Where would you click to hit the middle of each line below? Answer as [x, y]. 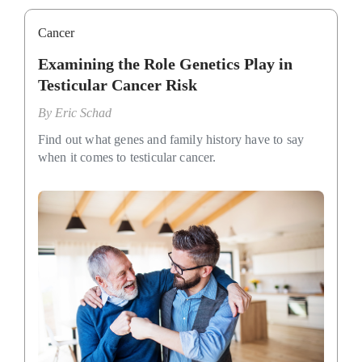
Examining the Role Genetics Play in [165, 63]
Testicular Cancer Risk [118, 84]
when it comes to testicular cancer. [127, 157]
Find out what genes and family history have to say [171, 139]
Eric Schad [83, 112]
